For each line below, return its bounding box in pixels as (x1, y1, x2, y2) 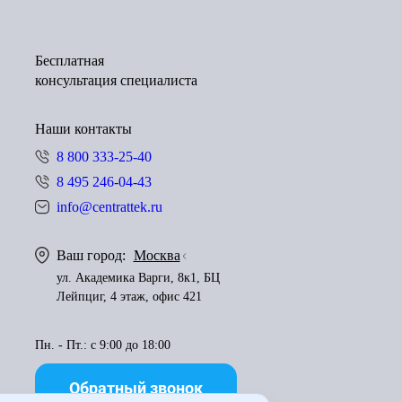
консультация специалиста (34, 73, 197, 88)
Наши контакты (34, 121, 132, 136)
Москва (133, 248, 180, 263)
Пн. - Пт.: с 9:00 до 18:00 (34, 338, 170, 352)
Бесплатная (34, 53, 104, 68)
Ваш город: (56, 248, 129, 263)
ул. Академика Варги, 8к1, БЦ (56, 271, 220, 284)
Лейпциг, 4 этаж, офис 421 (56, 290, 202, 303)
